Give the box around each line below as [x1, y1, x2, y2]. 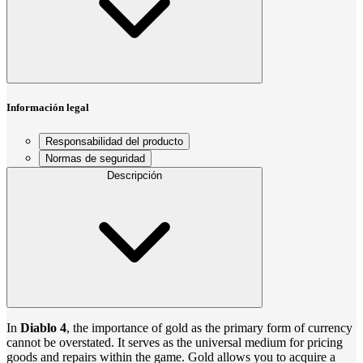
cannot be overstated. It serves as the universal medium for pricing [6, 335, 343, 349]
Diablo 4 [20, 320, 66, 335]
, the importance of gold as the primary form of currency [66, 320, 352, 335]
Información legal [6, 101, 89, 114]
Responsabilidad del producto [45, 135, 183, 147]
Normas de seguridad [45, 152, 145, 164]
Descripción [107, 169, 162, 181]
